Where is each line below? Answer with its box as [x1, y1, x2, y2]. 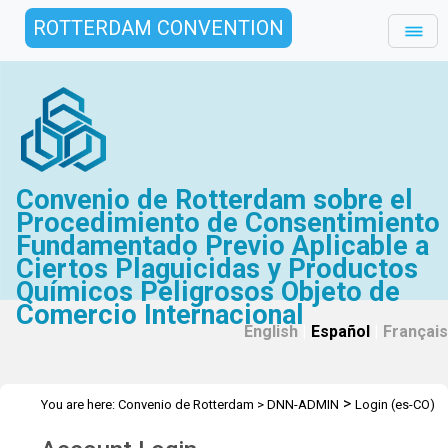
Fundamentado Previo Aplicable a [16, 230, 430, 262]
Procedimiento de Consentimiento [16, 207, 441, 239]
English [244, 322, 298, 341]
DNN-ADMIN [267, 397, 339, 412]
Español [311, 322, 370, 341]
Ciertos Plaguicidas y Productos [16, 253, 419, 285]
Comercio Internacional [16, 299, 305, 331]
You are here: [41, 397, 118, 412]
